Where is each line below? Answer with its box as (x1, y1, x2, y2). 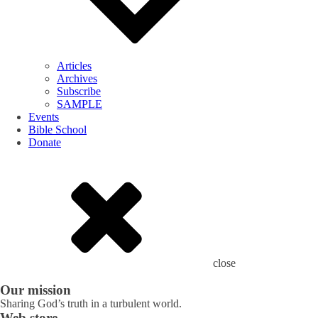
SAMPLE (57, 98, 102, 110)
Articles (57, 60, 92, 72)
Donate (28, 136, 61, 148)
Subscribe (57, 85, 101, 97)
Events (28, 111, 59, 123)
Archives (57, 72, 97, 84)
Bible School (28, 124, 87, 136)
